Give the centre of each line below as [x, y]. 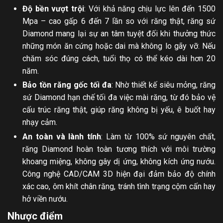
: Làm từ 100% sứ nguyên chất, [159, 136]
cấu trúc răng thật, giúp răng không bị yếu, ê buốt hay [119, 110]
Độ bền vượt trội [54, 9]
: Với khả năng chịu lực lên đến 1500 [150, 9]
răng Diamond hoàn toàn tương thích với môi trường [119, 149]
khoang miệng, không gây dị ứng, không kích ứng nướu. [119, 161]
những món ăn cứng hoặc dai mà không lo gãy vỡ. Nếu [119, 46]
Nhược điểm [35, 216]
